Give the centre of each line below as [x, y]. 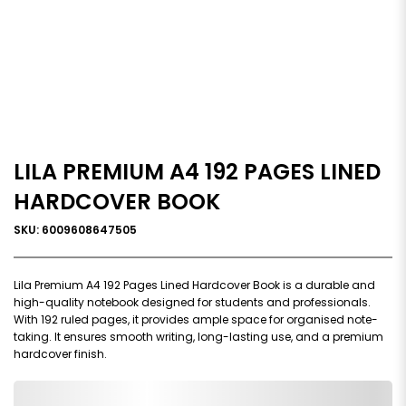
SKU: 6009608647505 [75, 229]
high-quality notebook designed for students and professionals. [192, 302]
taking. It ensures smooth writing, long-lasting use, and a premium [198, 336]
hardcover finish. [60, 353]
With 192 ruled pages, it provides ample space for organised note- [196, 319]
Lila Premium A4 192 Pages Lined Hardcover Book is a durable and [194, 285]
